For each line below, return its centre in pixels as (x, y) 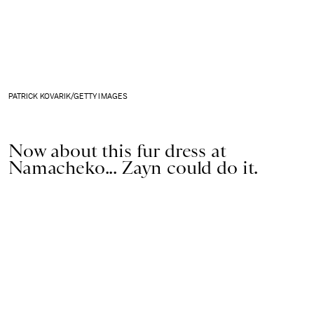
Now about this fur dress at (117, 150)
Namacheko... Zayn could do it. (134, 167)
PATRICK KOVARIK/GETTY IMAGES (68, 96)
